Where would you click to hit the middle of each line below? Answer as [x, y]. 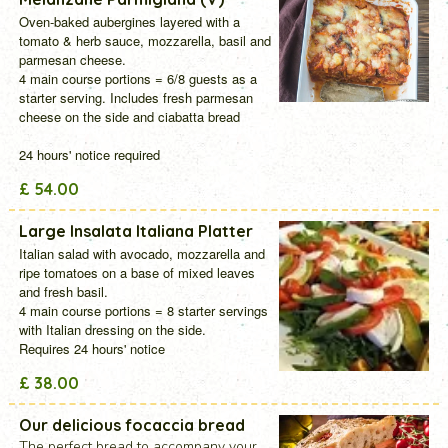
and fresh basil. [63, 291]
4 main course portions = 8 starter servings [143, 310]
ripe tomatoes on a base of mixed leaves [136, 272]
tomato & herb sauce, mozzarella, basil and [144, 40]
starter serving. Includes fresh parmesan [135, 97]
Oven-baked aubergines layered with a [129, 21]
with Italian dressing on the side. [112, 329]
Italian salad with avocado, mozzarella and [141, 253]
